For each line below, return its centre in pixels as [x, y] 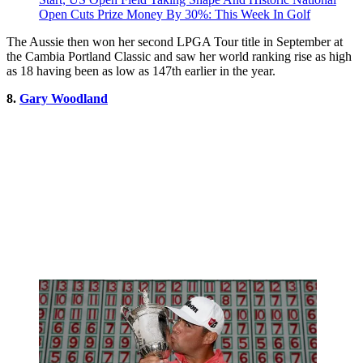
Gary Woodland [64, 98]
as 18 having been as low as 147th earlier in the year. [141, 70]
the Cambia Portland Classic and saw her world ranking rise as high [179, 56]
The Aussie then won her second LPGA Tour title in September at [175, 41]
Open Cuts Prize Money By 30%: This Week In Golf [175, 14]
